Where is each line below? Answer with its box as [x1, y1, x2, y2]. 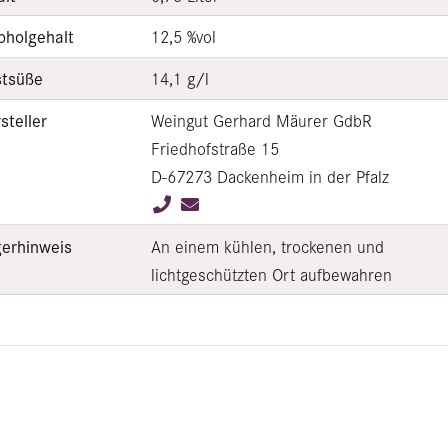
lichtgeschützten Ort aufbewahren [150, 261, 392, 286]
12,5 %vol [150, 24, 216, 49]
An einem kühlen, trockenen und [150, 233, 384, 258]
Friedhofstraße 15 [150, 135, 279, 160]
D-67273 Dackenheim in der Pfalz [150, 163, 389, 188]
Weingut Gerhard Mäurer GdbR [150, 107, 372, 132]
